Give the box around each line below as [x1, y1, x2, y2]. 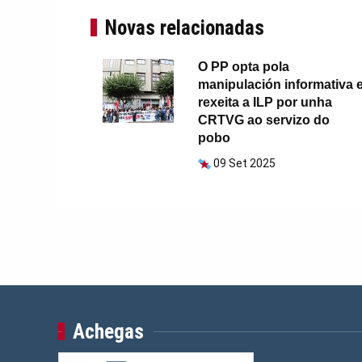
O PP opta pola [197, 60, 289, 74]
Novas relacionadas [104, 16, 264, 40]
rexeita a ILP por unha [197, 95, 332, 110]
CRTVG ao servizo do [197, 113, 330, 128]
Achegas [72, 320, 144, 344]
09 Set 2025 [213, 157, 276, 170]
